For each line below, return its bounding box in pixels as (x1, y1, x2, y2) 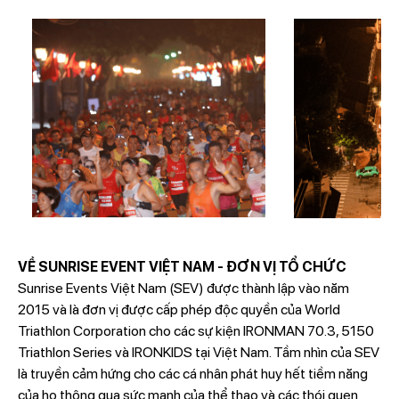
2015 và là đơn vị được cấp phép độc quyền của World (17, 301, 340, 319)
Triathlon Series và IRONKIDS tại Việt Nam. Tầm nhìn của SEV (17, 344, 379, 362)
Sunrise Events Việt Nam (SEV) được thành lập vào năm (17, 280, 349, 297)
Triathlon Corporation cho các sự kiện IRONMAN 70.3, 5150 (17, 322, 374, 340)
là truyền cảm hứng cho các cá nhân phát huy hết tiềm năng (17, 365, 368, 383)
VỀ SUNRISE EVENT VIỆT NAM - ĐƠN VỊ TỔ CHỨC (17, 258, 346, 276)
